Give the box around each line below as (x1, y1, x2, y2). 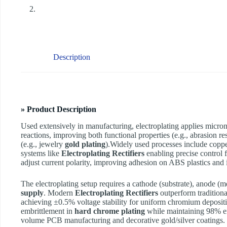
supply (21, 188, 44, 198)
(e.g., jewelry (21, 140, 65, 149)
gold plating (65, 140, 105, 149)
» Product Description (21, 105, 96, 114)
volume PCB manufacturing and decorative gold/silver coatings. (21, 216, 225, 225)
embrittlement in (21, 207, 74, 216)
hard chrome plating (74, 207, 145, 216)
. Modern (44, 188, 75, 198)
